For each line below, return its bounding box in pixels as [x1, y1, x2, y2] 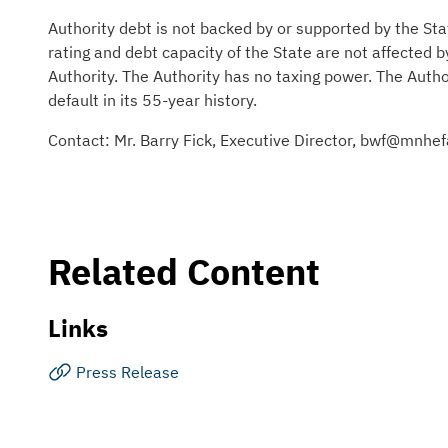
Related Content [48, 248, 320, 295]
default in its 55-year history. [48, 90, 257, 110]
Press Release [76, 362, 179, 382]
